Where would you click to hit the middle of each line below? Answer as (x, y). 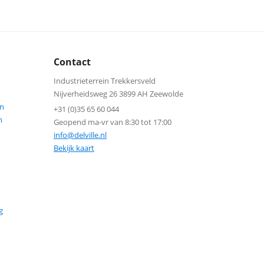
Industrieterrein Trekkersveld (104, 81)
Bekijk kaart (74, 148)
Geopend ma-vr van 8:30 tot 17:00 (112, 122)
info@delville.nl (80, 135)
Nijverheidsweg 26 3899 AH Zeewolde (118, 94)
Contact (72, 62)
